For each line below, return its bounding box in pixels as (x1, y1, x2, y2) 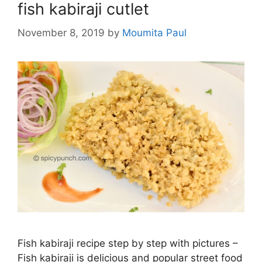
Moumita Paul (122, 26, 187, 39)
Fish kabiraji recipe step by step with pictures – (18, 237, 238, 250)
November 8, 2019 (18, 26, 105, 39)
